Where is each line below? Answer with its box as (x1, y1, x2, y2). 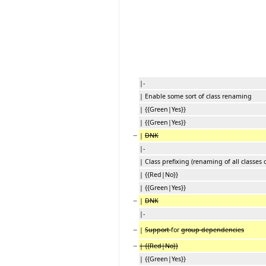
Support (145, 225, 171, 234)
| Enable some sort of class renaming (140, 91, 252, 100)
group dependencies (181, 225, 244, 234)
